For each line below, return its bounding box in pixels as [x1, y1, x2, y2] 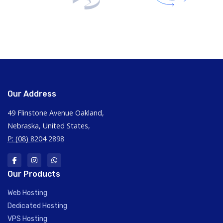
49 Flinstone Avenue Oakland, [7, 108, 104, 117]
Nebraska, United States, [7, 120, 90, 130]
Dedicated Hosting [7, 201, 67, 210]
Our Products [7, 169, 60, 179]
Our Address [7, 89, 56, 99]
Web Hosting [7, 188, 47, 197]
